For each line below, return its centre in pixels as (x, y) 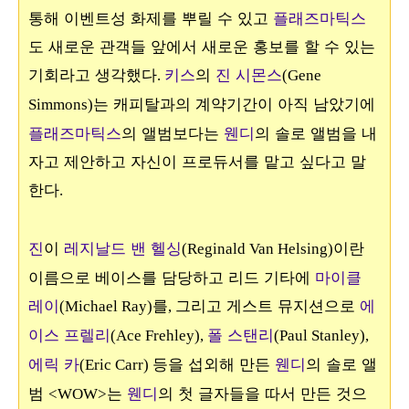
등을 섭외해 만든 (214, 364)
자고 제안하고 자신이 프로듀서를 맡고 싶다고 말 (197, 162)
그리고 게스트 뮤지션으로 (267, 306)
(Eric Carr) (116, 365)
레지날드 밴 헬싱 (123, 248)
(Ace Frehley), (159, 336)
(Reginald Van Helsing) (257, 249)
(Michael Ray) (106, 307)
